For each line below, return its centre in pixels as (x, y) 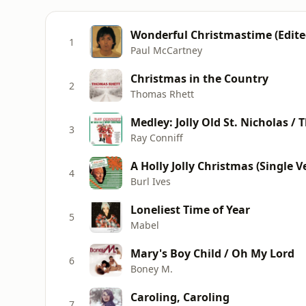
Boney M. (152, 268)
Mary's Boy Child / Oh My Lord (212, 253)
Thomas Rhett (162, 94)
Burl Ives (151, 181)
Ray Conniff (157, 137)
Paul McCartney (166, 50)
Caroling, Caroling (180, 297)
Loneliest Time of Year (190, 209)
